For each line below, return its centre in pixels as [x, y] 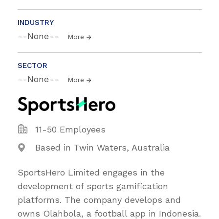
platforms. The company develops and [99, 199]
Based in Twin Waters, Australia [102, 147]
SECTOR [33, 65]
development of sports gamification [93, 186]
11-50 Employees [70, 129]
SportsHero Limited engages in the [91, 172]
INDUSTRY [36, 22]
